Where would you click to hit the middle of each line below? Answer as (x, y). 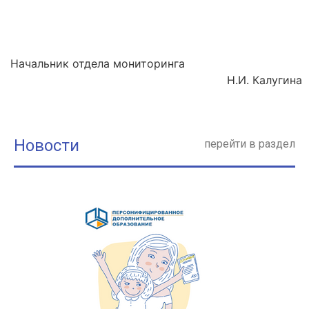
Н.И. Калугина (233, 80)
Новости (47, 146)
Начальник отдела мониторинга (156, 63)
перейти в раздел (250, 144)
